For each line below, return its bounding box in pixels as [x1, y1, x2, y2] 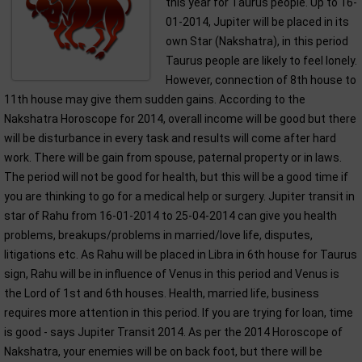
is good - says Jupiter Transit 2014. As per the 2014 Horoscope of [4, 326, 343, 339]
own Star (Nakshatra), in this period [166, 35, 348, 48]
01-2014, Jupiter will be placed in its [166, 15, 349, 28]
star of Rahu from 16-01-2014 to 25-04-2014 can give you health [4, 209, 337, 222]
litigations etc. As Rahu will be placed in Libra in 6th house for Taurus [4, 248, 357, 261]
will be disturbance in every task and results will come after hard [4, 132, 336, 145]
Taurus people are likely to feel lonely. [166, 54, 357, 67]
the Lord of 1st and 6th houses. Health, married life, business [4, 287, 319, 300]
